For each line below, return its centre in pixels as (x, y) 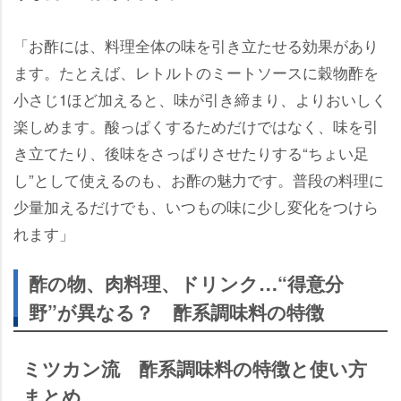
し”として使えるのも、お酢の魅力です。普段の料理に (199, 179)
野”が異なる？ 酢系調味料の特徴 (176, 311)
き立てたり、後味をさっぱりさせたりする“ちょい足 (191, 152)
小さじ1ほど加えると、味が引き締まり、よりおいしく (200, 98)
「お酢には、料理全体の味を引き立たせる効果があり (196, 45)
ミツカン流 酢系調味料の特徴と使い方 (195, 367)
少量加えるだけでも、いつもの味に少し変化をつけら (196, 206)
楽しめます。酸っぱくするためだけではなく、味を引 (196, 125)
